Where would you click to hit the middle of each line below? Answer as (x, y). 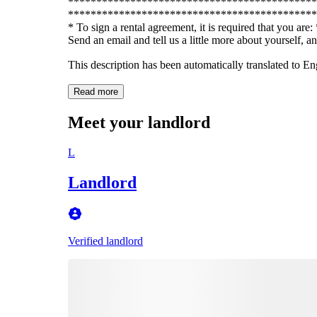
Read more (96, 91)
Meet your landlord (139, 122)
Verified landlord (105, 241)
